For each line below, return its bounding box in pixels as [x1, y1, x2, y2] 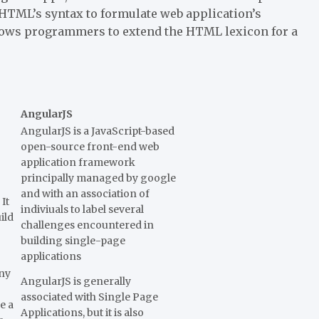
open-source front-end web [21, 140, 159, 153]
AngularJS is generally [21, 274, 131, 288]
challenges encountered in [21, 218, 154, 231]
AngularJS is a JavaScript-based [21, 124, 174, 137]
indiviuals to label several [21, 202, 144, 216]
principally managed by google [21, 171, 176, 184]
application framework [21, 155, 135, 169]
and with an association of [21, 187, 150, 200]
